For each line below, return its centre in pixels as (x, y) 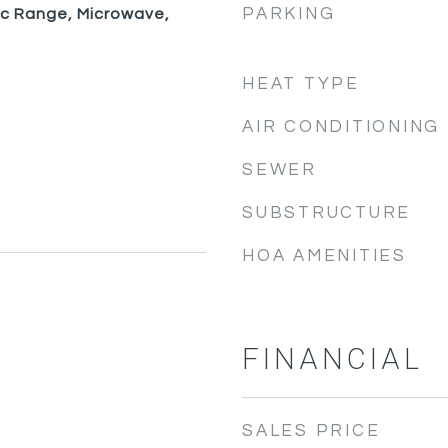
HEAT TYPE (301, 84)
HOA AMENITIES (324, 256)
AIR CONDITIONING (341, 127)
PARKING (289, 14)
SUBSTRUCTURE (326, 213)
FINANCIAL (332, 360)
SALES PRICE (311, 431)
